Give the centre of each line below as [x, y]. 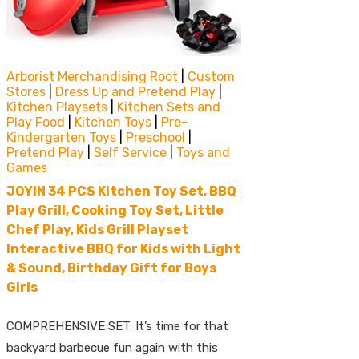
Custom [211, 76]
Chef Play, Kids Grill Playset [97, 229]
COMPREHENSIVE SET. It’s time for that [117, 326]
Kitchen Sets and [169, 107]
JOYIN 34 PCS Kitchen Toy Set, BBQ [121, 191]
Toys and [203, 152]
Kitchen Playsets [57, 107]
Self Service [130, 152]
